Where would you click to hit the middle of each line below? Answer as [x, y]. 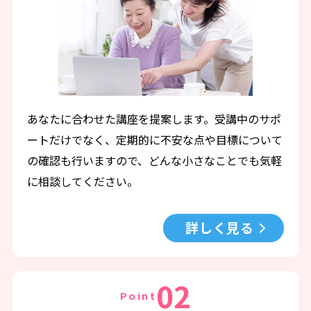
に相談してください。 [82, 181]
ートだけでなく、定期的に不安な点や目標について [154, 139]
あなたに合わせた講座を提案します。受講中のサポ [154, 118]
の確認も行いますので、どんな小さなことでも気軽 [154, 160]
